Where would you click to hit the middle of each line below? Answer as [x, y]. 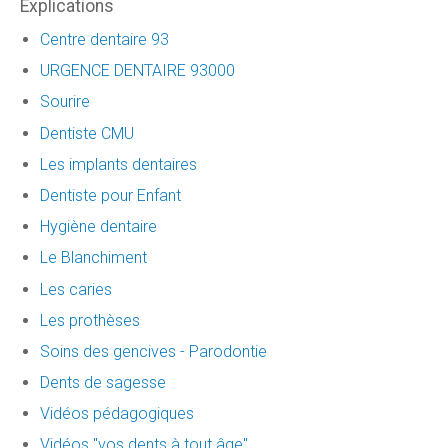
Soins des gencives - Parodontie [153, 351]
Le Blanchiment [93, 258]
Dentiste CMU [87, 133]
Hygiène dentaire [98, 227]
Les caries [76, 289]
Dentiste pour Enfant [110, 195]
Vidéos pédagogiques [117, 414]
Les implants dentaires [118, 164]
